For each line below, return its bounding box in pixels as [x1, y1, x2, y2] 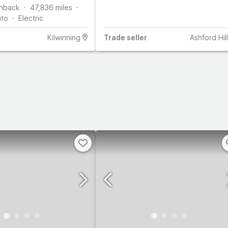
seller [125, 33, 147, 42]
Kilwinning [47, 33, 80, 42]
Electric [18, 13, 43, 22]
